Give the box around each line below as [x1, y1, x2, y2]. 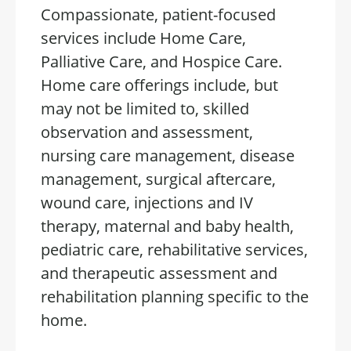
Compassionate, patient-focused [41, 4, 276, 25]
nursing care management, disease [41, 145, 295, 166]
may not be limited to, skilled [41, 98, 249, 119]
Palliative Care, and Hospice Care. [41, 51, 282, 72]
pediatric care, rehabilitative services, [41, 239, 308, 260]
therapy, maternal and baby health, [41, 215, 294, 237]
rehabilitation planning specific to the [41, 286, 309, 307]
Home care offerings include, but [41, 74, 278, 96]
